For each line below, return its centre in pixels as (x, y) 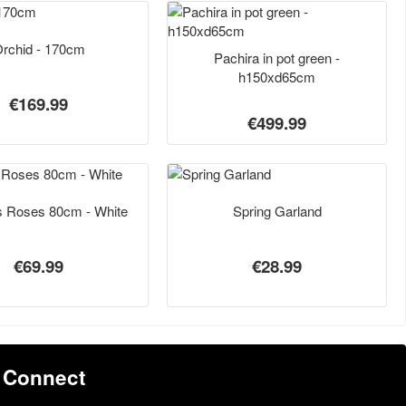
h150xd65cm (277, 77)
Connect (45, 377)
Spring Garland (277, 210)
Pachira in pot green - (277, 58)
